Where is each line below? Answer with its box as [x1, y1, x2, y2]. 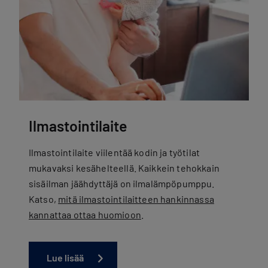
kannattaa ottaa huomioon [29, 209, 141, 220]
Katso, [29, 193, 59, 205]
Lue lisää [47, 252, 84, 263]
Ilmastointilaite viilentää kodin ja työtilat [29, 147, 200, 158]
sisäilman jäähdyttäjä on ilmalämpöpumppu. [29, 178, 215, 189]
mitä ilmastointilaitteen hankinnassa [58, 193, 214, 205]
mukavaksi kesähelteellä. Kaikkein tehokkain [29, 162, 220, 173]
